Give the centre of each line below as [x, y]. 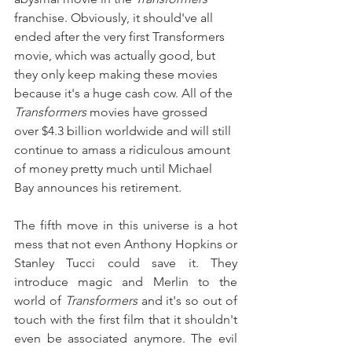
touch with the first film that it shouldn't [126, 320]
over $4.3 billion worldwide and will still [124, 131]
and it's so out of [189, 301]
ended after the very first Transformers [121, 37]
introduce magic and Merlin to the [126, 282]
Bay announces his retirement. [98, 188]
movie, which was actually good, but [116, 56]
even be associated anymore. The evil [126, 339]
